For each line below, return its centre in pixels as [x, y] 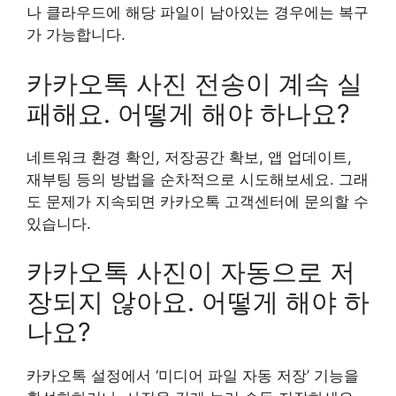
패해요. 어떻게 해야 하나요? [188, 113]
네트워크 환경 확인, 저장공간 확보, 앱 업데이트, [189, 157]
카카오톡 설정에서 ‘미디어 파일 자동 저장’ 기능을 [193, 376]
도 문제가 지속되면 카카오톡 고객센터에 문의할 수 [198, 201]
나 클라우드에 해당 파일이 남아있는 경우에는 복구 [198, 12]
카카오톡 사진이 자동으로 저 [191, 272]
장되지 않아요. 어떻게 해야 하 [198, 302]
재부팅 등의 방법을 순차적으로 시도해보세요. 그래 [198, 179]
